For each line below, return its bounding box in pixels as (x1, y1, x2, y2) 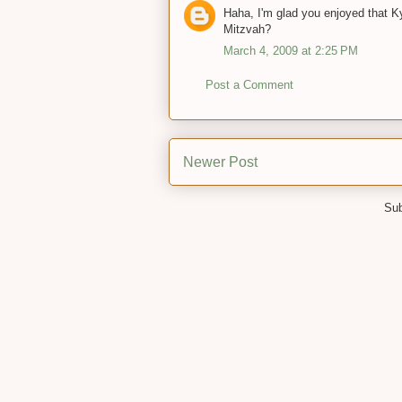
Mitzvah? (223, 22, 271, 36)
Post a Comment (205, 77, 293, 92)
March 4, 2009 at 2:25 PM (223, 44, 358, 58)
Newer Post (183, 154, 258, 170)
